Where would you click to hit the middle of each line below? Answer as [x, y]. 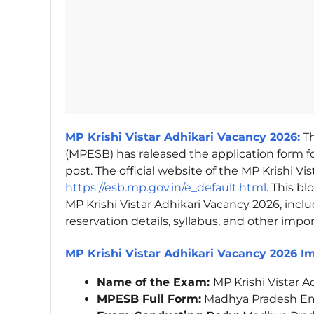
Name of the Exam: [155, 282]
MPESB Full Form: [149, 299]
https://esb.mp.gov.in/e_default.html [166, 188]
